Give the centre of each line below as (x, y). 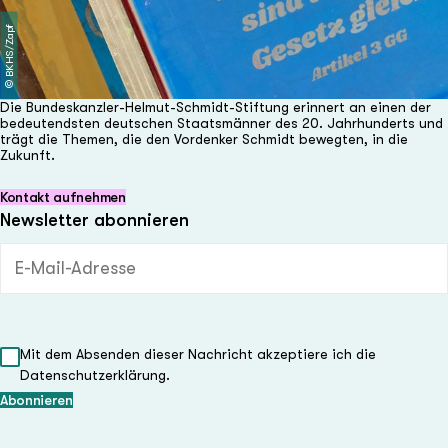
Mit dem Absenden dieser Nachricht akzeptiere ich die (198, 354)
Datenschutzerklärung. (95, 375)
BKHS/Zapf (9, 50)
